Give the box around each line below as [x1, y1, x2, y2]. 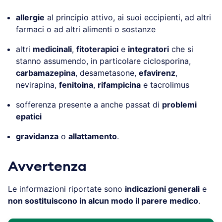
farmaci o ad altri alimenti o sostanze [16, 24, 156, 34]
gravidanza [16, 131, 58, 141]
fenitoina [59, 79, 93, 90]
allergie [16, 12, 45, 22]
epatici [16, 111, 42, 121]
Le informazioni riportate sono [8, 183, 125, 194]
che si [169, 44, 193, 54]
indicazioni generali [125, 183, 200, 194]
